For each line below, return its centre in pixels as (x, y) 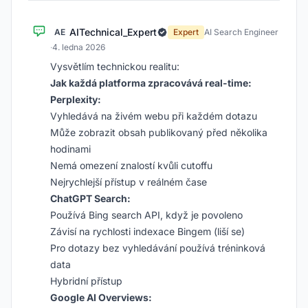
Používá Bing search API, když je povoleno (146, 215)
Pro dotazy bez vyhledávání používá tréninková (158, 248)
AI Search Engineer (241, 32)
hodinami (70, 149)
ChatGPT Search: (90, 198)
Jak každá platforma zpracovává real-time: (151, 83)
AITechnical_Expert (113, 32)
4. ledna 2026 (79, 47)
